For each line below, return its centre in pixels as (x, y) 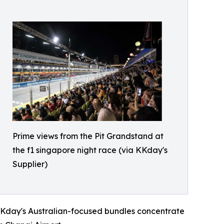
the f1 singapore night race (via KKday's (90, 150)
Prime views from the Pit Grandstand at (88, 136)
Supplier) (30, 164)
